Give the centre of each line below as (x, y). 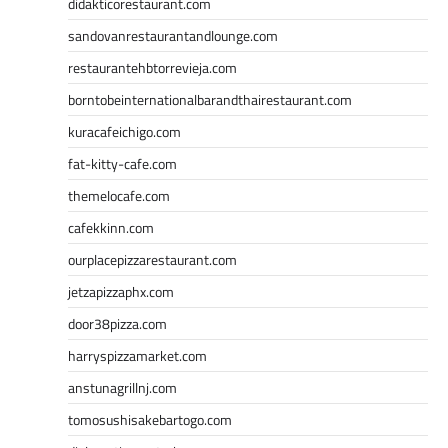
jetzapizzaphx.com (121, 291)
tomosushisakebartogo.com (150, 419)
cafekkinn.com (111, 227)
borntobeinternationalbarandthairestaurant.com (210, 99)
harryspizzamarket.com (137, 355)
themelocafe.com (119, 195)
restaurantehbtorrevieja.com (152, 67)
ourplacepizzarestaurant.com (152, 259)
